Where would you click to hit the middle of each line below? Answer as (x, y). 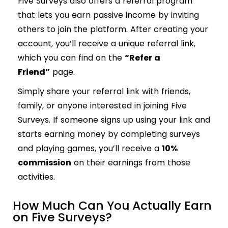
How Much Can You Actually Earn (112, 206)
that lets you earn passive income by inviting (108, 15)
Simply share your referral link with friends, (104, 92)
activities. (36, 177)
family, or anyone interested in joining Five (102, 106)
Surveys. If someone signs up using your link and (114, 120)
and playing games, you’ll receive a (90, 149)
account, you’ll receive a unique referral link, (107, 44)
